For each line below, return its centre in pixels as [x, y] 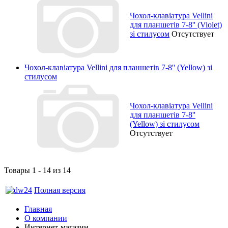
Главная [38, 209]
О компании [46, 218]
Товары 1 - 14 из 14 [37, 170]
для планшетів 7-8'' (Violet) [176, 24]
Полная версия [60, 190]
